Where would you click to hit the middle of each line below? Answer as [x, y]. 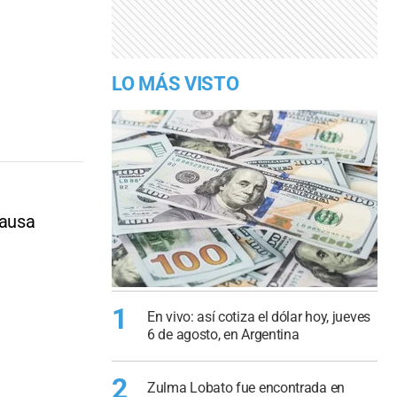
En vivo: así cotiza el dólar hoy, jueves [259, 317]
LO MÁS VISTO [175, 83]
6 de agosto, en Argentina [223, 335]
